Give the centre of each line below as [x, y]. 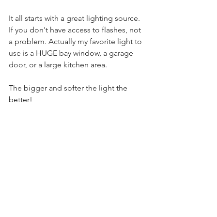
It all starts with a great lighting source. [75, 18]
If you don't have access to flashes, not [76, 30]
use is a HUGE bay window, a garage [72, 53]
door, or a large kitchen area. [59, 64]
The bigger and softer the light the [69, 88]
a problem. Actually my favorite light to [76, 41]
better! [22, 99]
